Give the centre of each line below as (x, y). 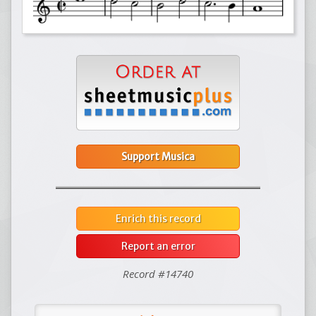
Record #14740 (158, 273)
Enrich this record (158, 218)
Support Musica (158, 156)
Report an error (158, 246)
